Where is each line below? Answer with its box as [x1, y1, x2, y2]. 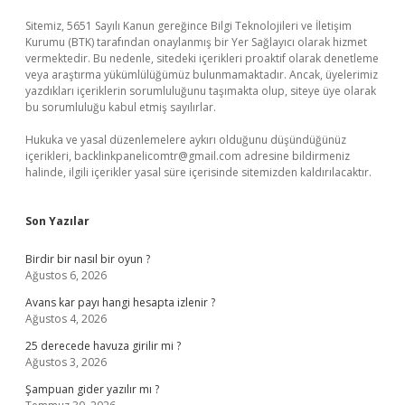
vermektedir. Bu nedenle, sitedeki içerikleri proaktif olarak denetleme [25, 51, 379, 66]
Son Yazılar [25, 213, 89, 229]
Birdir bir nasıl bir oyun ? [25, 251, 150, 267]
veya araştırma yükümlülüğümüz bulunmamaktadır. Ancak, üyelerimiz [25, 67, 378, 82]
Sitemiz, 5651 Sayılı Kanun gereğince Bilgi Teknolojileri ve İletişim [25, 18, 352, 33]
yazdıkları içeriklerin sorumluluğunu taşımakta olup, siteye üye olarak [25, 83, 376, 99]
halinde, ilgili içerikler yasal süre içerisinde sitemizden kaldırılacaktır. [25, 165, 372, 180]
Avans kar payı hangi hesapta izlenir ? [25, 295, 215, 310]
